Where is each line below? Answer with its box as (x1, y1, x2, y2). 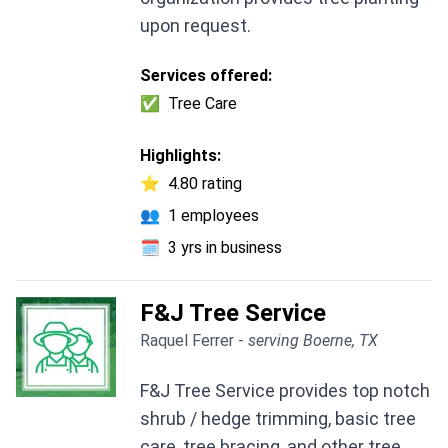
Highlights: (140, 146, 221, 166)
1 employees (168, 206, 259, 226)
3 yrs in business (168, 238, 282, 258)
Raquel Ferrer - (140, 331, 248, 351)
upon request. (140, 15, 251, 37)
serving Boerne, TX (248, 331, 378, 351)
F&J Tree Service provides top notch (140, 380, 430, 402)
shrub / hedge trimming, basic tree (140, 408, 416, 430)
